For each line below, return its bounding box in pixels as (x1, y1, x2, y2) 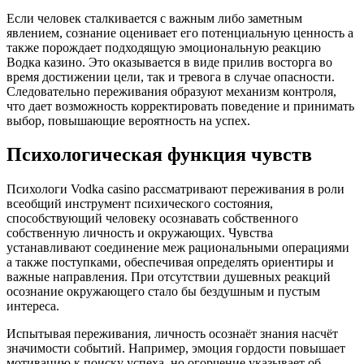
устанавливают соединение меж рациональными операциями (6, 240, 349, 255)
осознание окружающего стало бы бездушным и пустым (6, 284, 320, 299)
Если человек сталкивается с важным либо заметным (6, 11, 302, 25)
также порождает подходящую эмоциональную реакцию (6, 40, 321, 54)
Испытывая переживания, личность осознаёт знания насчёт (6, 327, 338, 341)
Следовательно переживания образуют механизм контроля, (6, 84, 336, 98)
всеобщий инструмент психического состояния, (6, 197, 273, 211)
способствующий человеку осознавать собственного (6, 211, 298, 226)
